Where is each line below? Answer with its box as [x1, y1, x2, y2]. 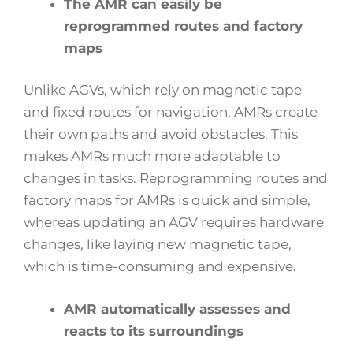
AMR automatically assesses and [64, 300, 291, 317]
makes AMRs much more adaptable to [24, 148, 281, 165]
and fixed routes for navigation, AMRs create [24, 104, 318, 121]
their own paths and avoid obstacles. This [24, 126, 298, 143]
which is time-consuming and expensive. [24, 258, 296, 275]
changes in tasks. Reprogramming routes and [24, 170, 328, 187]
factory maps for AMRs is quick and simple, [24, 192, 310, 209]
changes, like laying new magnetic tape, [24, 236, 292, 253]
